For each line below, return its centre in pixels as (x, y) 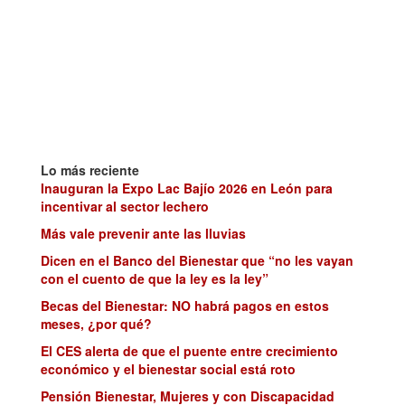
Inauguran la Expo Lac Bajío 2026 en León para (187, 188)
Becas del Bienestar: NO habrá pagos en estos (185, 306)
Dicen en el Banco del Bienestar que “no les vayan (197, 261)
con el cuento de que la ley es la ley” (155, 279)
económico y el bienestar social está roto (168, 369)
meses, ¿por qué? (96, 324)
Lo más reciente (90, 170)
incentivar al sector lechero (125, 207)
